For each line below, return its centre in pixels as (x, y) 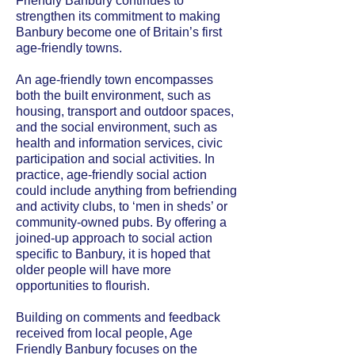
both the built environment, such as (113, 95)
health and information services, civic (119, 143)
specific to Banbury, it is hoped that (113, 254)
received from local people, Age (104, 333)
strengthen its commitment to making (118, 16)
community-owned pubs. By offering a (121, 222)
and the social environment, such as (116, 127)
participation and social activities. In (115, 159)
